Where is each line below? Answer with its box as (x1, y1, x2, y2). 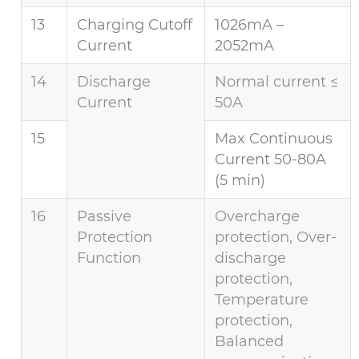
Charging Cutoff (77, 16, 193, 34)
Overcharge (215, 208, 301, 226)
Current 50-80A (215, 151, 327, 169)
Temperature (215, 291, 309, 309)
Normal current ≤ (215, 73, 339, 91)
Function (77, 249, 142, 268)
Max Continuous (215, 130, 333, 148)
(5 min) (215, 171, 266, 190)
